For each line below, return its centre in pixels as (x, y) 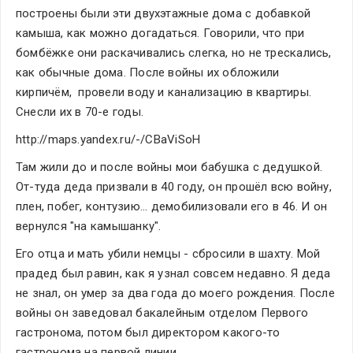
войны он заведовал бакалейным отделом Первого (162, 313)
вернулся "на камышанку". (89, 226)
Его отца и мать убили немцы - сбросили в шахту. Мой (168, 254)
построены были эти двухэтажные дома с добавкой (163, 13)
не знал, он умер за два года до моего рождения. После (175, 293)
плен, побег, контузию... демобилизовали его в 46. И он (172, 206)
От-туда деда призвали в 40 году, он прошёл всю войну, (174, 187)
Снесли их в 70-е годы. (80, 112)
